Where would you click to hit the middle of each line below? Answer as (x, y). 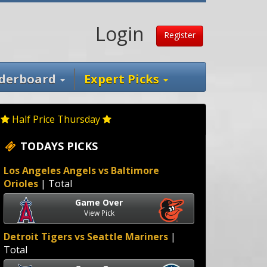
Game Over (99, 202)
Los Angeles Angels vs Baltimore (81, 170)
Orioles (21, 184)
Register (180, 35)
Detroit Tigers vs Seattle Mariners (86, 237)
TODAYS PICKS (58, 146)
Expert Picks (123, 79)
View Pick (99, 213)
